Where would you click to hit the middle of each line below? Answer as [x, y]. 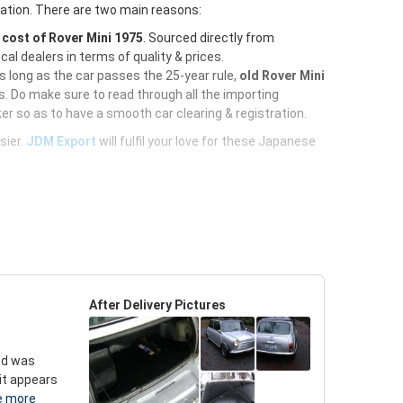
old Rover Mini [282, 76]
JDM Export [61, 141]
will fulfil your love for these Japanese [206, 141]
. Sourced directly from [209, 38]
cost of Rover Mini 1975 [72, 38]
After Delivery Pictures [157, 305]
